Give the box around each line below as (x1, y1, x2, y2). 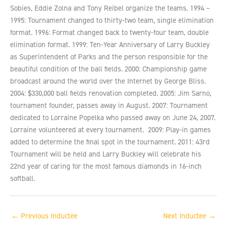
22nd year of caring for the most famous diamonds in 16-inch (10, 161, 202, 172)
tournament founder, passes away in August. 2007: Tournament (10, 100, 208, 111)
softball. (10, 173, 35, 184)
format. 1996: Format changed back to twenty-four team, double (10, 27, 209, 38)
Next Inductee (163, 211, 208, 221)
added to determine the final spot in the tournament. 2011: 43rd (10, 137, 210, 147)
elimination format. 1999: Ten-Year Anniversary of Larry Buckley (10, 40, 210, 50)
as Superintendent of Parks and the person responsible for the (10, 52, 208, 62)
